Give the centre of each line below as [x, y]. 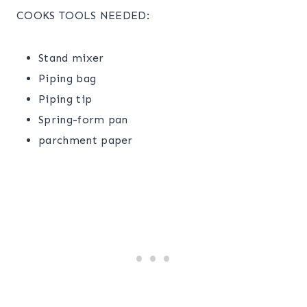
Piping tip [65, 99]
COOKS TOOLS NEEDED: [85, 15]
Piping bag [67, 78]
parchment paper [86, 140]
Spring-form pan [83, 119]
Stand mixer [71, 58]
